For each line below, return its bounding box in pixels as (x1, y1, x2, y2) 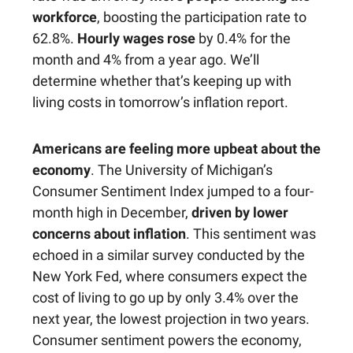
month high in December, (32, 204, 191, 221)
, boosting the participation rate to (97, 9, 307, 26)
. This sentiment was (186, 225, 316, 243)
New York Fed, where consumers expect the (32, 268, 307, 285)
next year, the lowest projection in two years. (32, 310, 310, 328)
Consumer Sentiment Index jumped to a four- (32, 183, 314, 200)
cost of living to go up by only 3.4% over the (32, 289, 299, 307)
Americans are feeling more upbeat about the (32, 140, 321, 158)
